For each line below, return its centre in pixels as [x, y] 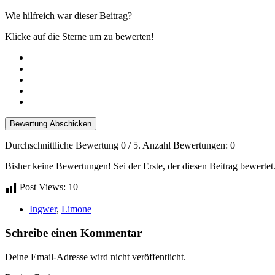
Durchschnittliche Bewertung [63, 145]
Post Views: [43, 187]
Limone [76, 209]
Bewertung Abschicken [51, 124]
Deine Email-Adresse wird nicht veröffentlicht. [95, 257]
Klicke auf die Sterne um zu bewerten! [79, 37]
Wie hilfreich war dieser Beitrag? [68, 16]
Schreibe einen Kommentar [73, 233]
